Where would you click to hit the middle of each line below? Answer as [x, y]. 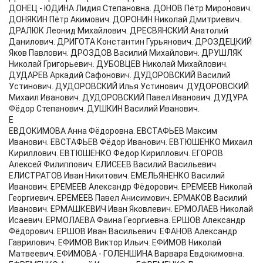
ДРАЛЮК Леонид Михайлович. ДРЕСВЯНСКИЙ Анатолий [119, 31]
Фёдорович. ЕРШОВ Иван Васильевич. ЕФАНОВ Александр [123, 232]
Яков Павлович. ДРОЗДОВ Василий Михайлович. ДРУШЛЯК [126, 53]
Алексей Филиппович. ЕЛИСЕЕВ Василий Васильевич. [113, 165]
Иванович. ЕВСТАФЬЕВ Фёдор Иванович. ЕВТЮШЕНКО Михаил [131, 142]
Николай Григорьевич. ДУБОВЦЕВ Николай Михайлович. [118, 64]
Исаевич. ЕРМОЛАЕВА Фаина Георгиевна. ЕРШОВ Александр [127, 220]
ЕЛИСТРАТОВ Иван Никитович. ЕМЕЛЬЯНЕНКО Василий [117, 176]
